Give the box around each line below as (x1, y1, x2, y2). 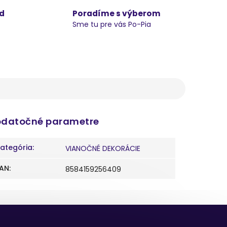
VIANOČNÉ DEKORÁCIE (65, 143, 140, 154)
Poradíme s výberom (72, 8, 161, 19)
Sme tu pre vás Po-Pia (72, 19, 151, 29)
